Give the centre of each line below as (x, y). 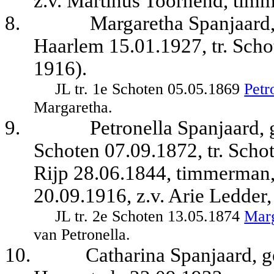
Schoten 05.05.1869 (178, 89)
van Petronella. (82, 235)
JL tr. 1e (84, 89)
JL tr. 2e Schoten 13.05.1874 (150, 217)
